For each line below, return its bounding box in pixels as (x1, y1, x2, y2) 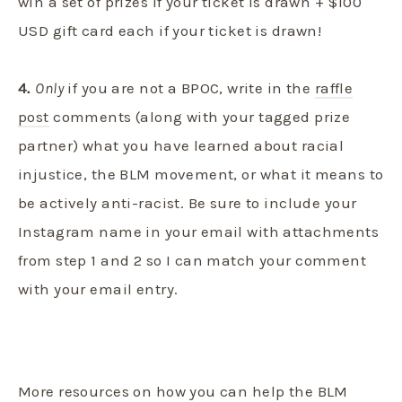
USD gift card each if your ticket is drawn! (18, 21, 322, 39)
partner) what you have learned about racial (18, 135, 345, 154)
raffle (314, 78, 354, 97)
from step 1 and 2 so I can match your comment (18, 250, 367, 269)
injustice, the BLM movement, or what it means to (18, 164, 384, 183)
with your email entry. (18, 279, 179, 298)
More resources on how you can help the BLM (18, 381, 348, 400)
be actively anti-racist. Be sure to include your (18, 193, 357, 212)
